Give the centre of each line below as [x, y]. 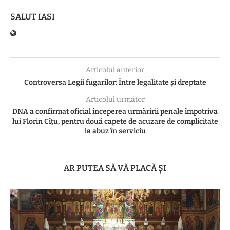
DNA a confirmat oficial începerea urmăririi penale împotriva [115, 111]
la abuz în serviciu [115, 131]
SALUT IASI [33, 16]
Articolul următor [115, 99]
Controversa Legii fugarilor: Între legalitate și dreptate [115, 82]
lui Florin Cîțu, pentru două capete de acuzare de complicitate [115, 121]
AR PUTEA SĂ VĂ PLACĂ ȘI [115, 168]
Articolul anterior [115, 70]
